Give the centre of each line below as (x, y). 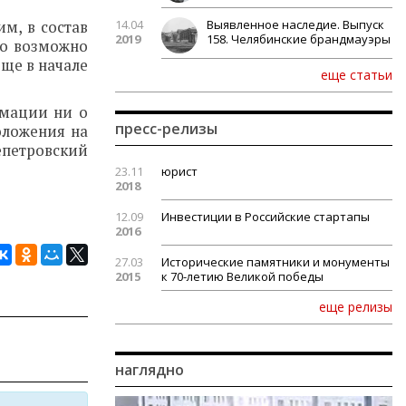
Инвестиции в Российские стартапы (266, 217)
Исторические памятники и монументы (275, 262)
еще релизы (356, 307)
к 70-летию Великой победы (242, 276)
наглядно (150, 370)
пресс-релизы (166, 129)
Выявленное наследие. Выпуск (295, 24)
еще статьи (357, 75)
